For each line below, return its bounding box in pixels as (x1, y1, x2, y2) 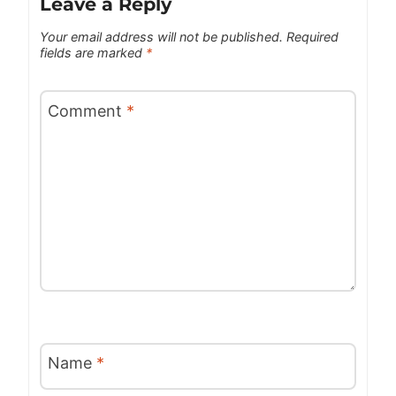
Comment (48, 102, 127, 121)
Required (286, 28, 339, 44)
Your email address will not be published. (40, 28, 284, 44)
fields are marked (40, 44, 147, 60)
